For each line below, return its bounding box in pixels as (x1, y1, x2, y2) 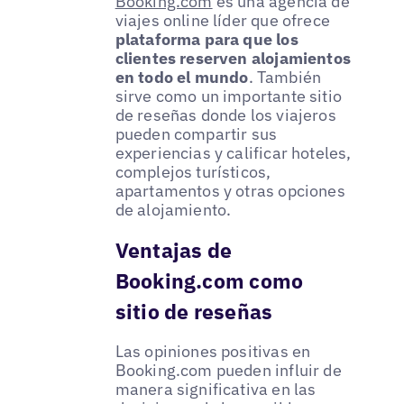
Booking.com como (115, 266, 304, 294)
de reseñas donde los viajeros (115, 104, 336, 125)
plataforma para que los (115, 28, 298, 50)
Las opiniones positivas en (115, 340, 311, 362)
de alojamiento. (115, 198, 232, 220)
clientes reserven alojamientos (115, 47, 352, 69)
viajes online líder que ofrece (115, 9, 331, 31)
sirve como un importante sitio (115, 85, 343, 106)
